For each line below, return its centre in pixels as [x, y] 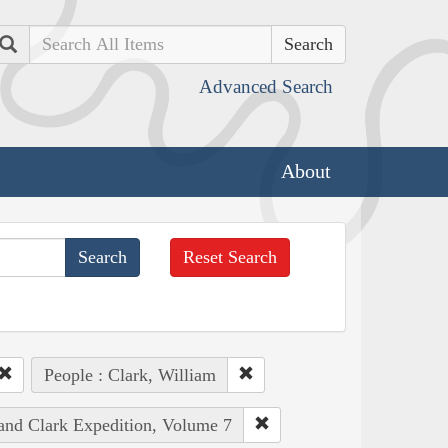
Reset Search [230, 256]
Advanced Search [266, 86]
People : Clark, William [129, 374]
